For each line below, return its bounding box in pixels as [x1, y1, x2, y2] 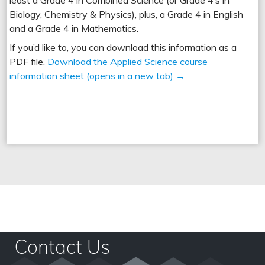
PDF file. [9, 55, 46, 67]
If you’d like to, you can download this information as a [9, 41, 237, 53]
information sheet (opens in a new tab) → [9, 69, 186, 82]
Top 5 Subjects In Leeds [28, 224, 237, 247]
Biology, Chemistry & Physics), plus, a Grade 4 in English [9, 8, 244, 20]
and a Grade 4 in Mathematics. [9, 22, 139, 34]
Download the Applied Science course [45, 55, 208, 67]
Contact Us [15, 234, 110, 258]
